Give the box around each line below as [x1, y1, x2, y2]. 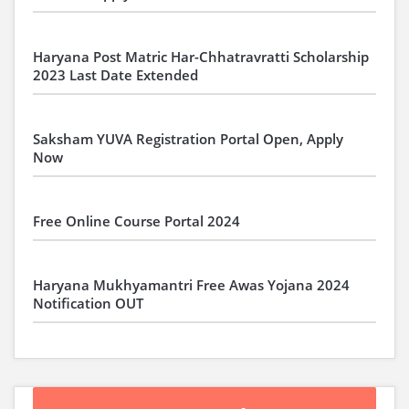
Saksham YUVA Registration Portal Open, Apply [33, 130, 343, 148]
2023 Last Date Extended [33, 66, 198, 84]
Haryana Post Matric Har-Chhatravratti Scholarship [33, 47, 369, 66]
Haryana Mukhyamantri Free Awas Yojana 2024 [33, 276, 350, 294]
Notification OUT [33, 294, 143, 312]
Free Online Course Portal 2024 [33, 212, 240, 230]
